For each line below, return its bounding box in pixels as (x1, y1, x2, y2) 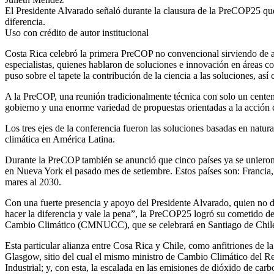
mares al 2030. (5, 176, 61, 187)
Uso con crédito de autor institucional (5, 27, 149, 38)
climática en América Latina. (5, 133, 115, 144)
